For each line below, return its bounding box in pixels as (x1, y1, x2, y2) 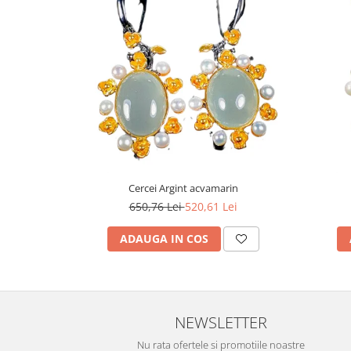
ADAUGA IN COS (119, 230, 208, 246)
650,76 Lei (128, 198, 185, 214)
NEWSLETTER (175, 310, 267, 333)
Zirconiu (12, 20, 56, 34)
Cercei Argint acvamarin (128, 180, 238, 195)
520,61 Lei (184, 198, 237, 214)
